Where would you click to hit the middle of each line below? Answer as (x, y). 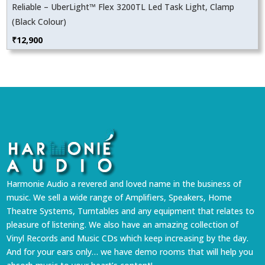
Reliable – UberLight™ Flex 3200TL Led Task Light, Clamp (123, 7)
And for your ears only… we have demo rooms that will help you (130, 252)
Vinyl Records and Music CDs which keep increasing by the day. (128, 238)
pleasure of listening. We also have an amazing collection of (123, 225)
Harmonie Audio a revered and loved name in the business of (124, 184)
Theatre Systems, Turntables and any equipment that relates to (131, 211)
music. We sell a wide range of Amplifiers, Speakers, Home (119, 198)
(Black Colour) (39, 22)
